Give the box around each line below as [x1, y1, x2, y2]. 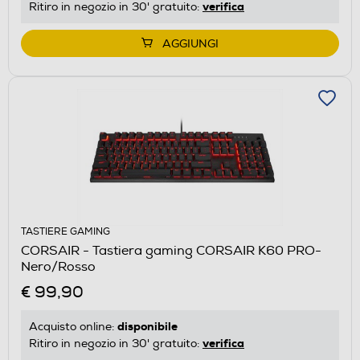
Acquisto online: [29, 319, 117, 333]
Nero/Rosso [21, 258, 96, 275]
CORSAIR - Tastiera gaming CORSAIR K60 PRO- [21, 242, 321, 259]
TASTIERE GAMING [21, 225, 110, 238]
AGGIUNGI [162, 36, 219, 51]
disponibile [117, 318, 178, 333]
